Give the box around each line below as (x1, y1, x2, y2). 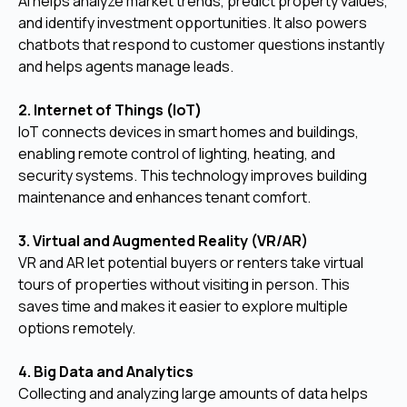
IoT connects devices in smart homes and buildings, (18, 121, 359, 142)
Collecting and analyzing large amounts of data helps (18, 382, 368, 403)
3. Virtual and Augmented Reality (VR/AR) (18, 230, 308, 251)
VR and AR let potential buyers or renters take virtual (18, 252, 363, 273)
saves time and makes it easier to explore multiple (18, 295, 348, 316)
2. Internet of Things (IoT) (18, 99, 202, 120)
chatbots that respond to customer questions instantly (18, 34, 384, 55)
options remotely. (18, 317, 135, 338)
